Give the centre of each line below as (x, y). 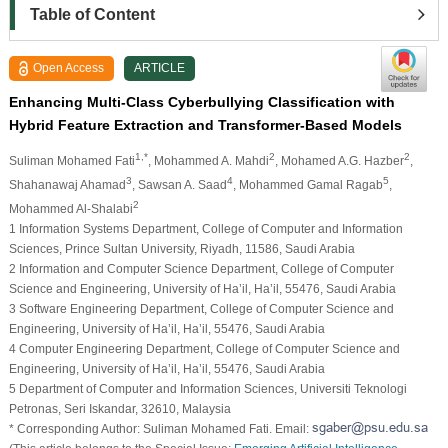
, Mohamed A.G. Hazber (339, 160)
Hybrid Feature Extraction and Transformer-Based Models (205, 124)
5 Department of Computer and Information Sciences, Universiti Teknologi (207, 388)
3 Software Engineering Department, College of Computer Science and (201, 308)
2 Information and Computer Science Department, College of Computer (201, 268)
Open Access (69, 67)
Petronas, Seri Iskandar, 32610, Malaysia (119, 408)
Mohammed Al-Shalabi (70, 208)
